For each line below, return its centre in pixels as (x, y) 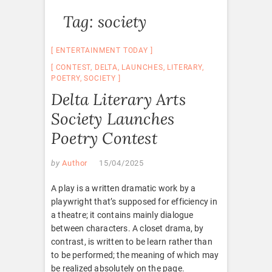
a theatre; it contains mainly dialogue (122, 215)
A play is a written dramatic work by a (124, 188)
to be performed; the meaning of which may (135, 255)
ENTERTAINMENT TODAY (102, 50)
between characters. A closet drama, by (127, 228)
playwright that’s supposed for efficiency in (134, 201)
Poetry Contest (104, 138)
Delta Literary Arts (118, 99)
